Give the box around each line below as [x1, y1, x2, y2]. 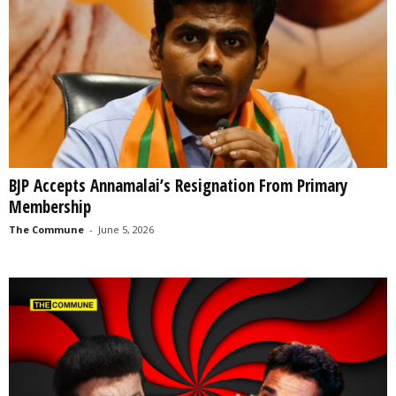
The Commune [9, 223, 84, 237]
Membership [9, 195, 91, 219]
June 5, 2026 [98, 223, 154, 237]
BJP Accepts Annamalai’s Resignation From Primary [9, 174, 347, 198]
